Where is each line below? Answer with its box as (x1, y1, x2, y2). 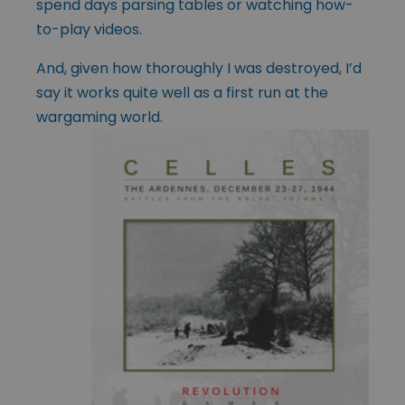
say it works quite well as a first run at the (36, 81, 328, 103)
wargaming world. (36, 106, 163, 127)
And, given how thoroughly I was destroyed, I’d (36, 57, 362, 79)
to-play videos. (36, 18, 142, 40)
